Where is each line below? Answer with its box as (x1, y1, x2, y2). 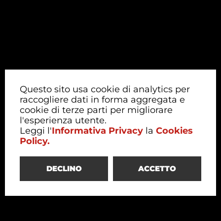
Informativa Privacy (52, 125, 143, 136)
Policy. (20, 136, 50, 147)
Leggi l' (20, 125, 52, 136)
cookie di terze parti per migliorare (20, 105, 173, 115)
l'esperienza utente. (20, 115, 107, 126)
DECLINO (46, 164, 82, 173)
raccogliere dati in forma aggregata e (20, 94, 185, 105)
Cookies (156, 125, 193, 136)
